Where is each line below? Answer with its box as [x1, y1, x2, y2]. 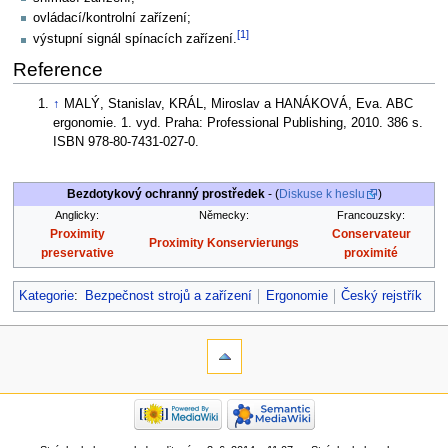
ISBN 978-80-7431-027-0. [53, 135, 200, 150]
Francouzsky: [337, 209, 405, 222]
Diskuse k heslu [278, 187, 365, 202]
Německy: [199, 209, 249, 222]
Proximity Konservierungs [149, 236, 299, 251]
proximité [344, 246, 398, 261]
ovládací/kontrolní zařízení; [33, 11, 191, 26]
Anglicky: [55, 209, 99, 222]
